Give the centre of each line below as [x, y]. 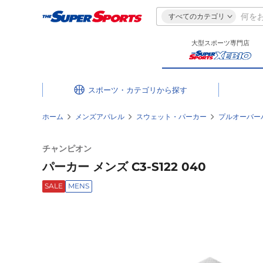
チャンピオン [67, 148]
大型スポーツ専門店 [220, 43]
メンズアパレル [100, 116]
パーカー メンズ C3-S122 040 [124, 166]
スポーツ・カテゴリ [122, 90]
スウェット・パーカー [171, 116]
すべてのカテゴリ [197, 16]
